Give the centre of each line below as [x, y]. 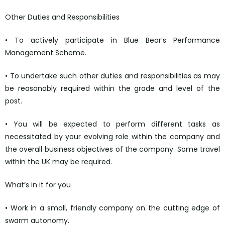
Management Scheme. [46, 53]
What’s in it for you [38, 185]
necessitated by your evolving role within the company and [113, 137]
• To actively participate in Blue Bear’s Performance [113, 40]
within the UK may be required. [59, 162]
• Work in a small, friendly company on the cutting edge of [113, 208]
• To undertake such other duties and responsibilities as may [113, 76]
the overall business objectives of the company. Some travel [113, 149]
